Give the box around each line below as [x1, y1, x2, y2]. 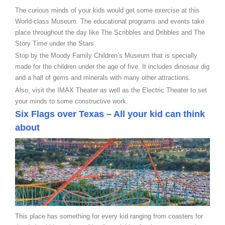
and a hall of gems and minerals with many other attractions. [15, 74, 191, 82]
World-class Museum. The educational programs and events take [15, 17, 204, 25]
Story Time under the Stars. [15, 39, 96, 47]
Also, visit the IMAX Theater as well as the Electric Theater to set [15, 86, 207, 94]
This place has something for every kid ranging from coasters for [15, 212, 203, 220]
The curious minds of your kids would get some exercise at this [15, 6, 199, 14]
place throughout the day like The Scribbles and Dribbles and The [15, 28, 205, 36]
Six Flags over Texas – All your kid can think [15, 109, 205, 120]
